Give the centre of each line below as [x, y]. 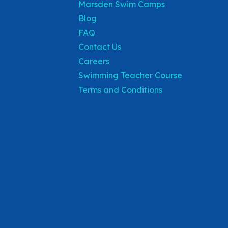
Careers [94, 61]
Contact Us [100, 47]
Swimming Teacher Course [131, 75]
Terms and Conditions [121, 90]
